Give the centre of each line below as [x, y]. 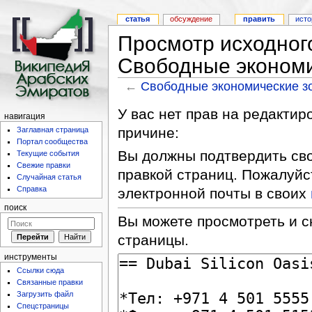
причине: [148, 132]
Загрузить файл [45, 294]
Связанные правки [50, 282]
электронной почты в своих [214, 194]
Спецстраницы [43, 306]
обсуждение [192, 19]
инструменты [30, 257]
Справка [32, 189]
